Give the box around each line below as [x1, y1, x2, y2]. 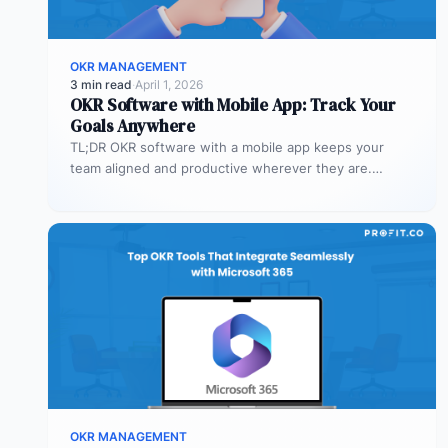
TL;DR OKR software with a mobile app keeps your [70, 138, 384, 155]
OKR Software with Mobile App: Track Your [70, 92, 396, 117]
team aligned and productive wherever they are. [70, 159, 372, 176]
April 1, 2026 [135, 76, 203, 92]
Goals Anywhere [70, 113, 195, 138]
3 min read [70, 76, 132, 92]
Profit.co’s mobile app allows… [70, 180, 257, 197]
